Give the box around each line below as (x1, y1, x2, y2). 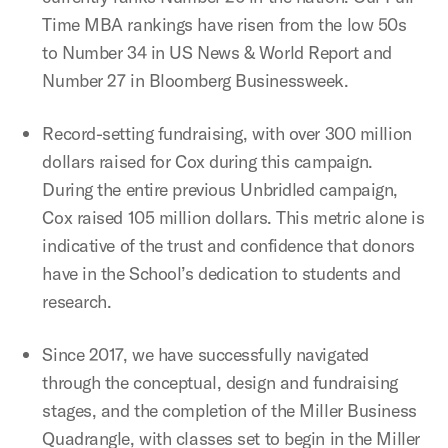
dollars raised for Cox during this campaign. (42, 150, 373, 173)
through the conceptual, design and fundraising (42, 371, 398, 394)
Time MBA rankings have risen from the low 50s (42, 13, 407, 36)
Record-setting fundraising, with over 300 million (42, 122, 412, 145)
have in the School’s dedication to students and (42, 262, 401, 285)
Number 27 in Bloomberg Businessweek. (42, 69, 349, 92)
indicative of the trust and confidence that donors (42, 234, 415, 257)
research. (42, 290, 112, 313)
